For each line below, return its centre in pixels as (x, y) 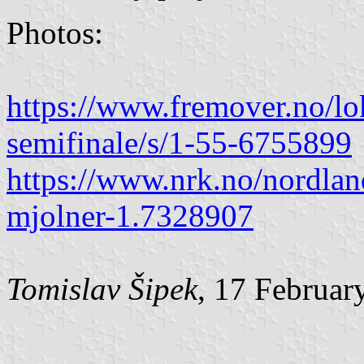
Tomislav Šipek (102, 288)
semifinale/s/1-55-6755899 (179, 142)
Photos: (55, 32)
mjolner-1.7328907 (130, 215)
